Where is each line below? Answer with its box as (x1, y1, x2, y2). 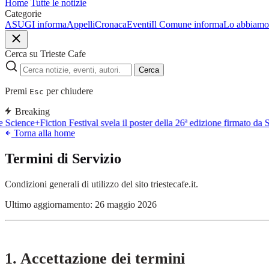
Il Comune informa (151, 19, 223, 29)
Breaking (15, 106, 50, 116)
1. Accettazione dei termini (5, 249, 185, 267)
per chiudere (44, 86, 93, 96)
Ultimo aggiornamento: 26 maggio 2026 (5, 199, 157, 210)
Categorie (5, 8, 41, 19)
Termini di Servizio (5, 150, 121, 166)
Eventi (127, 19, 151, 29)
